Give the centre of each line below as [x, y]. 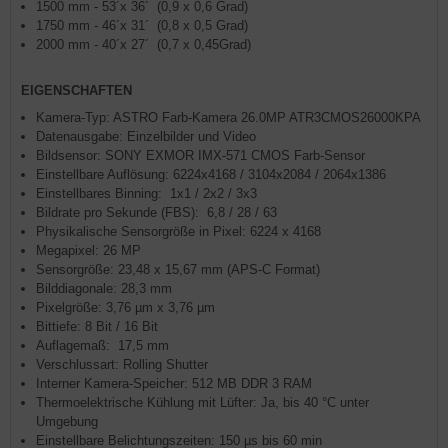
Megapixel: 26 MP [88, 250]
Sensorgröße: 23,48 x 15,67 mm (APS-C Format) [178, 269]
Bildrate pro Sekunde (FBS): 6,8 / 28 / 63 [156, 212]
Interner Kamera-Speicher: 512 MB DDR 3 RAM [174, 383]
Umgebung [67, 421]
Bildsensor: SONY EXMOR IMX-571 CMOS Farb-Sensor [202, 155]
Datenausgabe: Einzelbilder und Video [152, 136]
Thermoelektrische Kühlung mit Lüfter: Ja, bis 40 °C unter [202, 402]
